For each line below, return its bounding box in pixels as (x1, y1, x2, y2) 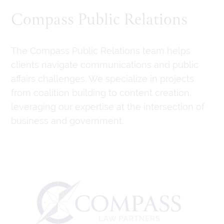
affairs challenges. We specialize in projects (10, 73, 194, 84)
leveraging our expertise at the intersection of (10, 101, 204, 112)
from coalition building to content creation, (10, 87, 191, 98)
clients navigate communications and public (10, 59, 198, 70)
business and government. (10, 115, 123, 126)
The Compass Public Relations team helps (10, 45, 190, 56)
